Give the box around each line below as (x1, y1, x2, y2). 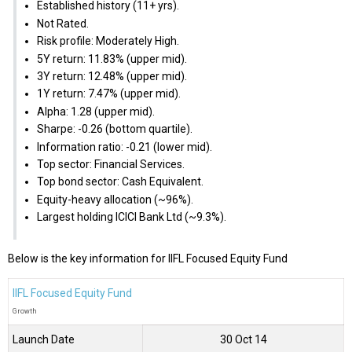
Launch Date (13, 333, 75, 346)
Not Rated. (36, 16, 89, 30)
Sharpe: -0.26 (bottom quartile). (36, 123, 192, 136)
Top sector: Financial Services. (36, 157, 185, 170)
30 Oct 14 (219, 333, 267, 346)
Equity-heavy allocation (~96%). (36, 192, 193, 206)
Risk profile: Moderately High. (36, 35, 179, 48)
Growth (13, 307, 37, 316)
